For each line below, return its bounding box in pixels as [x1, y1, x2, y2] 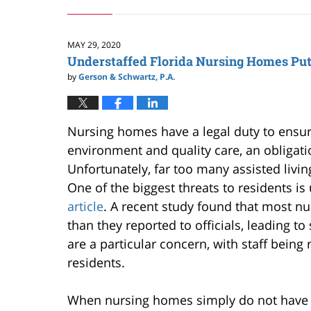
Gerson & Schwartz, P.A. [78, 71, 175, 83]
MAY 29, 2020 [67, 38, 121, 51]
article [67, 198, 103, 215]
